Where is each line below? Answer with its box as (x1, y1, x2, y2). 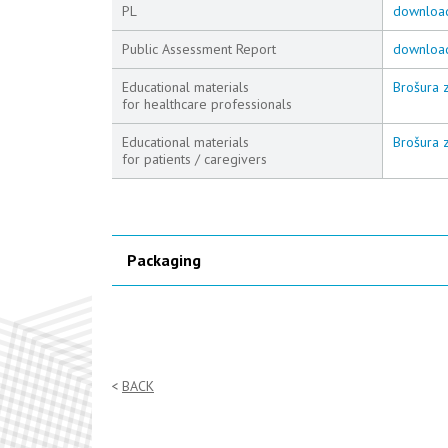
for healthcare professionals (122, 95, 292, 113)
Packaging (127, 250, 201, 270)
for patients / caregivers (122, 150, 267, 168)
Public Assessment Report (122, 40, 276, 58)
